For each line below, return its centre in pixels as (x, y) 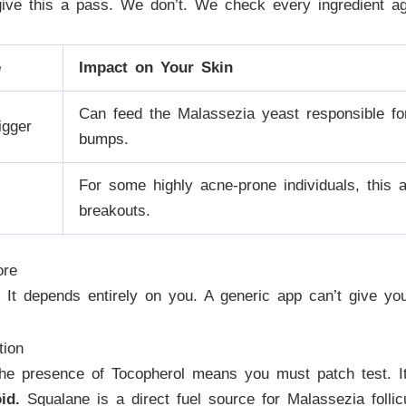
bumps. (104, 140)
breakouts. (115, 211)
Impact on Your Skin (156, 68)
